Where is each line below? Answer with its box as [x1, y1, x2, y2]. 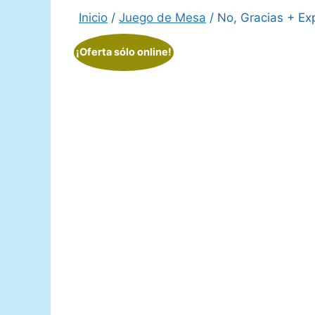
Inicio [79, 11, 108, 25]
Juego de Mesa [119, 11, 206, 25]
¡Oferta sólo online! [75, 45, 172, 58]
